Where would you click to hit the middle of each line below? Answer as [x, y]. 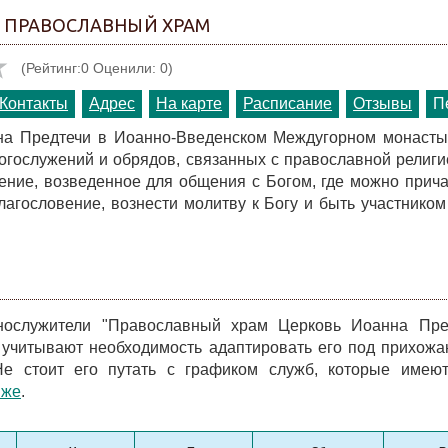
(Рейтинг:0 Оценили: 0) [95, 68]
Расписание [288, 103]
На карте [189, 103]
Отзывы [383, 103]
